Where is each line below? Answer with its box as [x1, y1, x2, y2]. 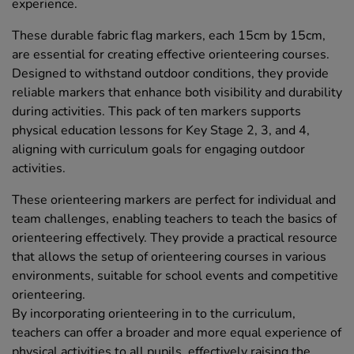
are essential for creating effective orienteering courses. [12, 46, 330, 64]
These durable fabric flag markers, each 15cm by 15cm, [12, 27, 326, 45]
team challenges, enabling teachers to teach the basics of [12, 210, 337, 228]
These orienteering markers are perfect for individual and [12, 191, 336, 209]
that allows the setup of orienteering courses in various [12, 248, 326, 266]
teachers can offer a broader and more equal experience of [12, 324, 341, 342]
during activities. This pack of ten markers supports [12, 103, 301, 121]
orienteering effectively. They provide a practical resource [12, 229, 337, 247]
